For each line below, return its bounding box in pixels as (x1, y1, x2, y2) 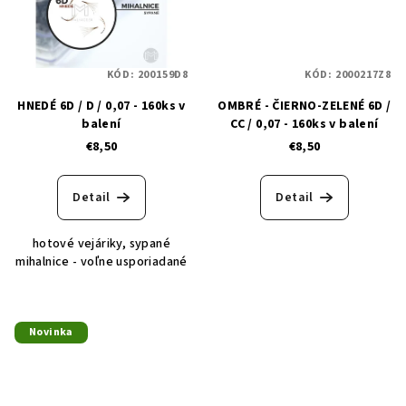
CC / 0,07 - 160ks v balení (230, 114, 379, 133)
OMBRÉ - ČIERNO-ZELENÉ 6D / (217, 96, 391, 115)
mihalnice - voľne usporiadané (15, 252, 188, 271)
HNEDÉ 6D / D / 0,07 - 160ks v (17, 96, 186, 115)
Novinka (29, 324, 73, 340)
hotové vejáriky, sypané (32, 234, 171, 253)
